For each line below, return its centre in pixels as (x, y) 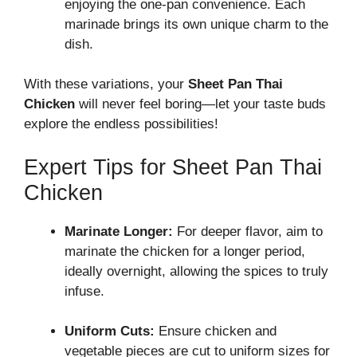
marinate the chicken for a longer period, (185, 251)
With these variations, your (106, 84)
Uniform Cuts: (110, 331)
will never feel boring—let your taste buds (200, 104)
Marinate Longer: (119, 231)
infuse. (84, 291)
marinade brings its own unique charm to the (196, 24)
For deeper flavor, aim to (248, 231)
